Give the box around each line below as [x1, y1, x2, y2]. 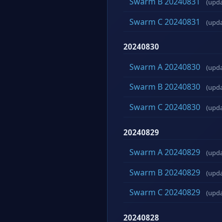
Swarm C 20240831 [129, 16, 200, 27]
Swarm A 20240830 [129, 61, 200, 72]
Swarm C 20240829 [129, 187, 200, 198]
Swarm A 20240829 [129, 147, 200, 158]
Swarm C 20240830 [129, 101, 200, 112]
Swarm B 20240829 [129, 166, 200, 178]
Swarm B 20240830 [129, 81, 200, 93]
